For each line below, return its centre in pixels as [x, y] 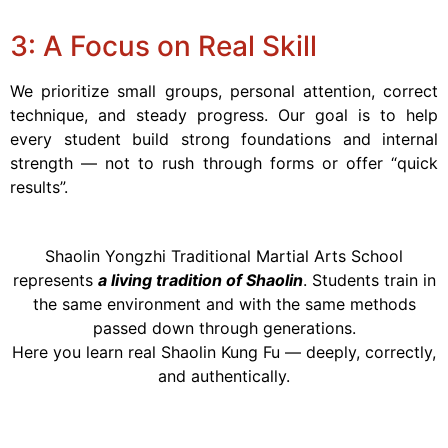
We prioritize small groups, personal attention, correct [224, 91]
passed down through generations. [224, 328]
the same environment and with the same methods [224, 304]
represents [55, 280]
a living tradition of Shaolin [200, 280]
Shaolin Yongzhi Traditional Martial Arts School [224, 256]
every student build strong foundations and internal [224, 139]
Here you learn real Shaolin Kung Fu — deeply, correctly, [224, 352]
